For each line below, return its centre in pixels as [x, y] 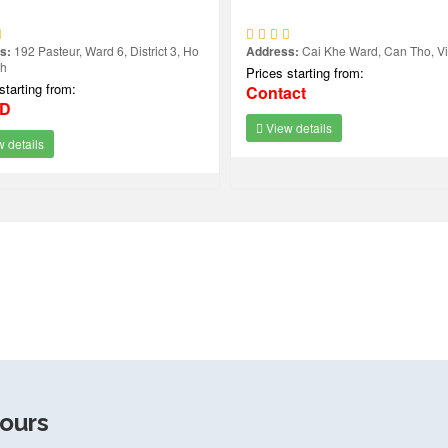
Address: [272, 51]
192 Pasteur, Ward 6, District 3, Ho [105, 50]
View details [297, 127]
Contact [276, 92]
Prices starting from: [305, 72]
